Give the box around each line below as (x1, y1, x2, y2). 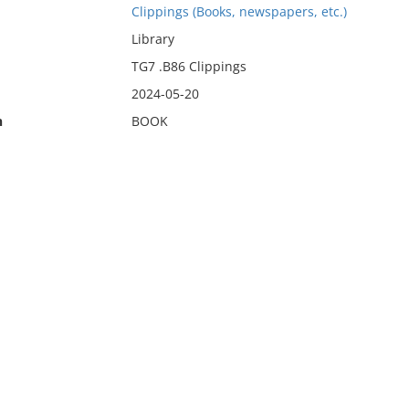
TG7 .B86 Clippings (131, 58, 246, 75)
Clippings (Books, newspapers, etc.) (131, 3, 347, 20)
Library (131, 30, 174, 47)
